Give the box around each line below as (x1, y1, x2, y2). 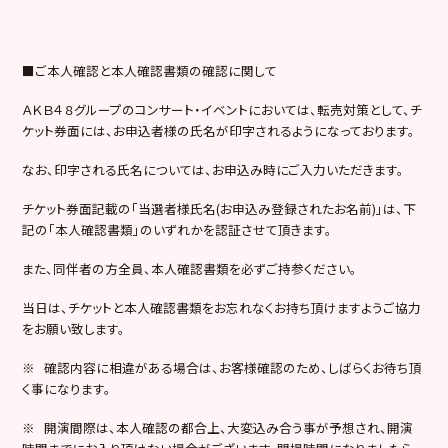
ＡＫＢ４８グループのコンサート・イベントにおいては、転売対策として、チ (22, 99, 423, 119)
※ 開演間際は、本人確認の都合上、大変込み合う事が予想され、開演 (22, 417, 414, 437)
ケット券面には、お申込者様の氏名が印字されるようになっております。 (22, 120, 416, 140)
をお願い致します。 (22, 318, 126, 338)
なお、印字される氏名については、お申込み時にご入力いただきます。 (22, 159, 405, 179)
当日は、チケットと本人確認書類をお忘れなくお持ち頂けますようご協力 (22, 297, 422, 317)
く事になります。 (22, 378, 112, 398)
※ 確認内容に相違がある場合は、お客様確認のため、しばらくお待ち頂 (22, 357, 423, 377)
